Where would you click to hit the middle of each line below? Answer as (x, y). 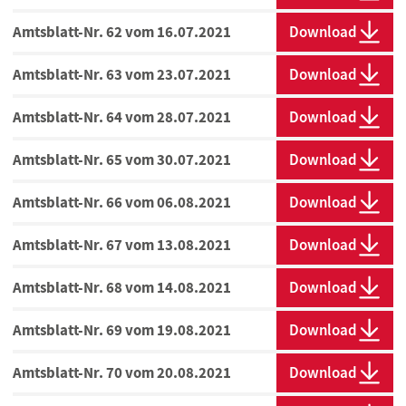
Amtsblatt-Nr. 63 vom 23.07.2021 (122, 75)
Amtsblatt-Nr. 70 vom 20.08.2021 (122, 373)
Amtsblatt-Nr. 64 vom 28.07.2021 (122, 117)
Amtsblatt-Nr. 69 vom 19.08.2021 (122, 330)
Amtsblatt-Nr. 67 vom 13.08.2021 (122, 245)
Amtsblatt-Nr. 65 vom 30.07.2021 (122, 160)
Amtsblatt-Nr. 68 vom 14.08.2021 (122, 288)
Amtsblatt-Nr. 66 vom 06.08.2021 (122, 203)
